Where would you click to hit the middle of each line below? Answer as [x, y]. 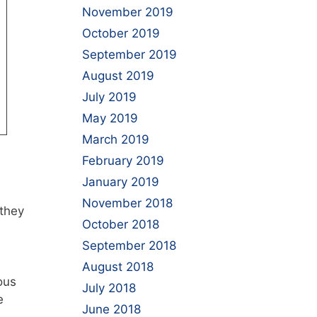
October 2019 [121, 33]
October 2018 [121, 224]
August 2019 [118, 76]
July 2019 [109, 97]
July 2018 [109, 288]
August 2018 [118, 267]
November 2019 [128, 12]
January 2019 [121, 182]
